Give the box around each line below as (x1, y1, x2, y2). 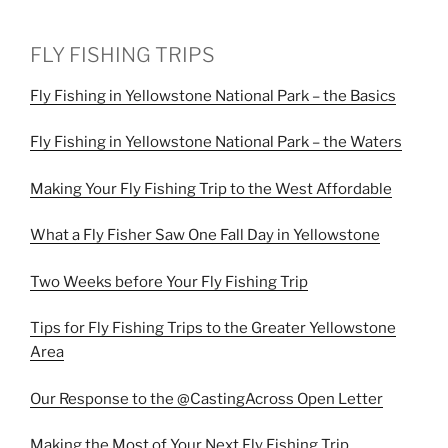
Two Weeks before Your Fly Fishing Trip (30, 272, 308, 291)
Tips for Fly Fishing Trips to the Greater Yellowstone (30, 319, 396, 337)
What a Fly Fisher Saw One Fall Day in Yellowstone (30, 226, 380, 244)
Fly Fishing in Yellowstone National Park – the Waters (30, 133, 402, 151)
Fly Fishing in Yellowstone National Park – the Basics (30, 86, 396, 105)
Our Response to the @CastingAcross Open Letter (30, 389, 383, 408)
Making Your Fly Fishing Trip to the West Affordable (30, 179, 392, 198)
